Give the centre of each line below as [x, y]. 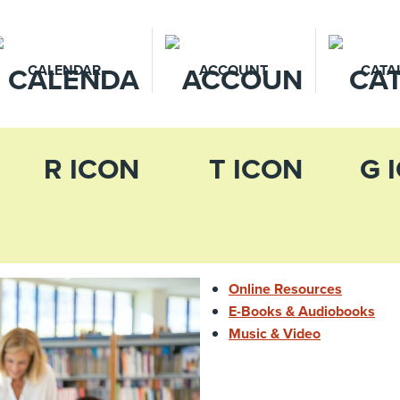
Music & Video [275, 333]
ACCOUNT [234, 70]
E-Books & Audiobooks [302, 311]
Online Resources [285, 289]
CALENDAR [64, 70]
